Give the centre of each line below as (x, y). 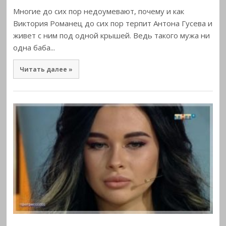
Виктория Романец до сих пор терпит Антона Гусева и (113, 23)
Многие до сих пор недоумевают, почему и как (99, 11)
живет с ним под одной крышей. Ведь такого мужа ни (112, 36)
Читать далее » (46, 69)
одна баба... (34, 48)
